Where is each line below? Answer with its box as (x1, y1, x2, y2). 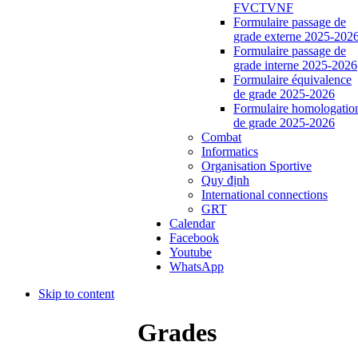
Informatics (201, 144, 258, 158)
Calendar (169, 216, 215, 230)
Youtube (169, 245, 212, 259)
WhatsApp (169, 259, 224, 273)
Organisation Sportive (201, 158, 312, 173)
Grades (137, 318, 217, 348)
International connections (201, 187, 328, 201)
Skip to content (38, 286, 114, 300)
